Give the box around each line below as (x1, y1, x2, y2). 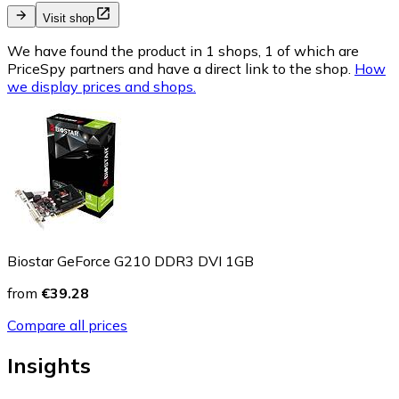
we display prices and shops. (7, 77, 196, 96)
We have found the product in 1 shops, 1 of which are (7, 42, 359, 61)
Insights (7, 352, 91, 379)
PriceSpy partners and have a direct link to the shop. (7, 60, 351, 78)
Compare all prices (7, 316, 127, 335)
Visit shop (43, 12, 94, 26)
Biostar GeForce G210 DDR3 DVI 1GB (7, 252, 254, 271)
